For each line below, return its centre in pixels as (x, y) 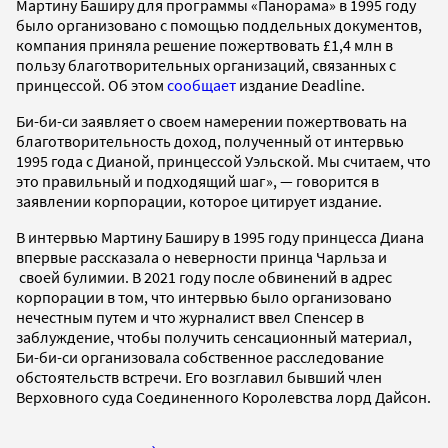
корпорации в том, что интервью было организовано (204, 296)
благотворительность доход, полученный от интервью (210, 140)
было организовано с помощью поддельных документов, (219, 24)
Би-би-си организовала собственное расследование (200, 356)
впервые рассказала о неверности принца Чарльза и (201, 256)
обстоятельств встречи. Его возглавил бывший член (199, 376)
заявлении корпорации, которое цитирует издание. (199, 200)
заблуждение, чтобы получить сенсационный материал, (214, 336)
